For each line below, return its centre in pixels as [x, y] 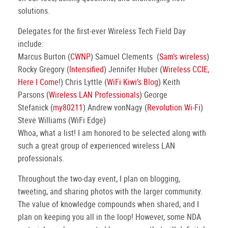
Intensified [87, 69]
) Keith [169, 82]
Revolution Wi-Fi [174, 107]
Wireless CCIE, [186, 69]
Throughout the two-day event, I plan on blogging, [99, 179]
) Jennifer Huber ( [133, 69]
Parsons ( [33, 95]
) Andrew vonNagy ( [115, 107]
